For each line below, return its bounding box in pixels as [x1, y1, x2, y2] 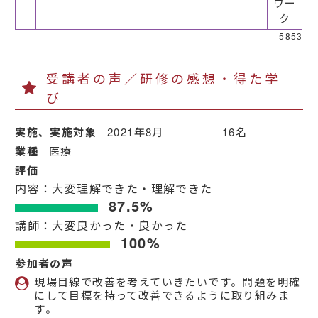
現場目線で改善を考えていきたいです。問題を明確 [34, 274, 301, 290]
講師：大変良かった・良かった [15, 217, 188, 234]
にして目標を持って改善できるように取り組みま [34, 287, 290, 303]
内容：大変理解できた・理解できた [15, 180, 213, 197]
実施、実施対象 [15, 124, 97, 141]
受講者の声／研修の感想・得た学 [46, 69, 281, 88]
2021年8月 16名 [107, 124, 248, 140]
